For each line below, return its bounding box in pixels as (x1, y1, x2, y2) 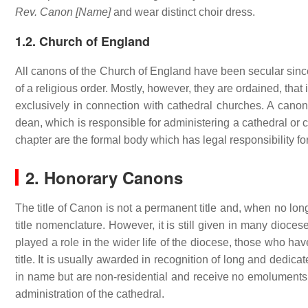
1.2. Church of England (15, 32, 150, 50)
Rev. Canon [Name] (15, 6, 111, 18)
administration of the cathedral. (15, 288, 164, 300)
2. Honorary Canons (25, 166, 183, 189)
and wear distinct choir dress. (111, 6, 255, 18)
